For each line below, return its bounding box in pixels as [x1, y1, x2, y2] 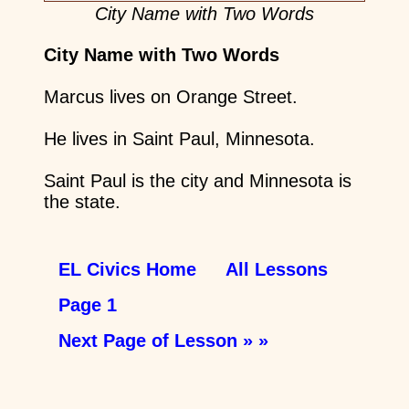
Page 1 [58, 295, 117, 316]
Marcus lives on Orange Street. [43, 87, 298, 108]
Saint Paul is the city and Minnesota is [43, 171, 351, 192]
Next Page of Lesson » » [58, 330, 268, 351]
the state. [43, 192, 121, 213]
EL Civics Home [58, 259, 196, 280]
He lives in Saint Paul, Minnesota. [43, 129, 315, 150]
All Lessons [225, 259, 328, 280]
